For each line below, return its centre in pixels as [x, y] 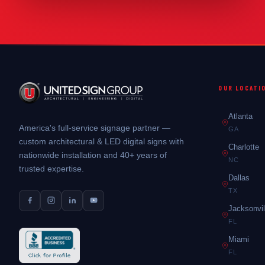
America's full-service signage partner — [95, 128]
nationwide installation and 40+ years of [93, 155]
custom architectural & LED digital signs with [101, 141]
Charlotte [244, 147]
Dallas [239, 178]
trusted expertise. [51, 169]
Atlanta [241, 117]
